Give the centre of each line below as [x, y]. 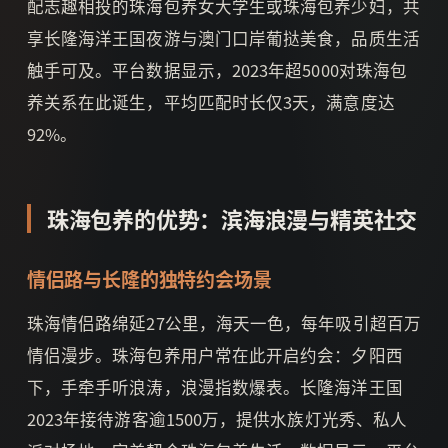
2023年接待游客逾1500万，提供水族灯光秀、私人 [217, 418]
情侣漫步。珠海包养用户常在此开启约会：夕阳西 [214, 354]
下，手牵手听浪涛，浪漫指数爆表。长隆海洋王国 [214, 386]
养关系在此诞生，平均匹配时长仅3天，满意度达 [210, 101]
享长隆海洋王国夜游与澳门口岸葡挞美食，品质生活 [223, 37]
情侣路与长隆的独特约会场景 [149, 278]
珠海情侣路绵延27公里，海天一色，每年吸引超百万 [223, 322]
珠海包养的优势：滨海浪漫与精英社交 [232, 217]
